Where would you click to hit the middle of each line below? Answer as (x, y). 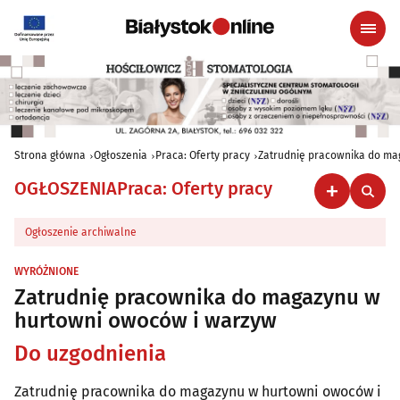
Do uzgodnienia (90, 354)
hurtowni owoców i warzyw (146, 321)
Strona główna (50, 156)
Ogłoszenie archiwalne (81, 233)
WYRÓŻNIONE (46, 272)
